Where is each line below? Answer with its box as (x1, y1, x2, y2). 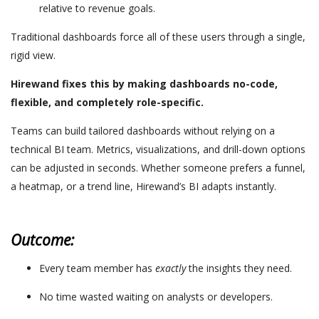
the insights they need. (186, 261, 292, 275)
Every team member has (39, 261, 155, 275)
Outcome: (11, 229, 74, 250)
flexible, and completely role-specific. (11, 95, 204, 109)
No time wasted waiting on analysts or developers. (39, 289, 273, 303)
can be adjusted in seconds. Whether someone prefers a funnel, (11, 160, 305, 174)
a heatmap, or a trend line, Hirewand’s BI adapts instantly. (11, 179, 276, 193)
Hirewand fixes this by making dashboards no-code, (11, 76, 278, 90)
